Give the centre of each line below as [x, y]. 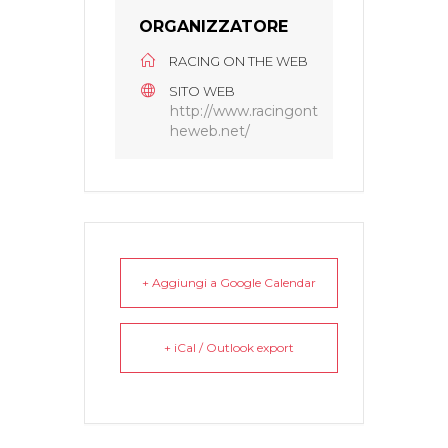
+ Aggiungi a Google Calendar [229, 283]
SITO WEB [202, 91]
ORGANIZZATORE [213, 27]
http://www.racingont [244, 111]
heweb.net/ [210, 131]
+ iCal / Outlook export [229, 348]
